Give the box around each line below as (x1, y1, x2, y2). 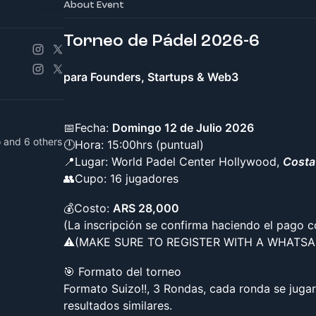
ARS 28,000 (113, 201, 179, 215)
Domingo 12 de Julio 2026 (112, 121, 254, 135)
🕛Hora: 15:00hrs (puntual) (63, 138, 204, 152)
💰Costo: (63, 201, 113, 215)
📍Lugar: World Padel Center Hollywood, (63, 154, 283, 169)
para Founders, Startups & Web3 (63, 70, 238, 84)
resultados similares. (63, 298, 172, 312)
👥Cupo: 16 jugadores (63, 171, 178, 186)
